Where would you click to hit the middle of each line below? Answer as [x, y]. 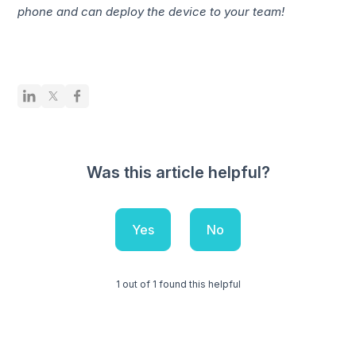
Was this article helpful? [178, 172]
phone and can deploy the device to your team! [151, 11]
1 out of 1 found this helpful [178, 284]
